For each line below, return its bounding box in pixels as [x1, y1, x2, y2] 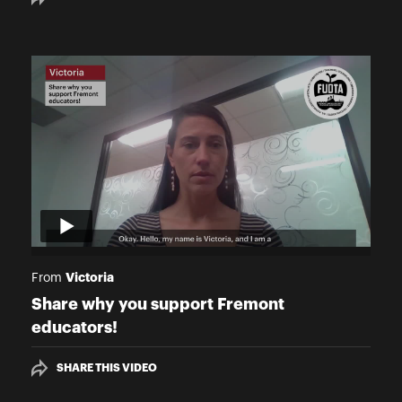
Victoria [66, 270, 114, 284]
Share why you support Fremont [31, 295, 284, 312]
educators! [31, 319, 118, 336]
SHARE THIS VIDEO [57, 362, 157, 373]
